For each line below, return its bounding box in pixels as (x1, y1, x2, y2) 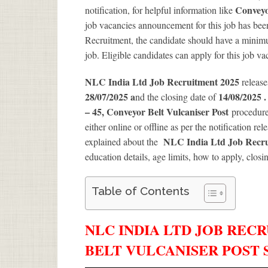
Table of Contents (92, 184, 189, 197)
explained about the (85, 135, 163, 148)
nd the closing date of (135, 90, 218, 103)
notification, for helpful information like (85, 3, 235, 16)
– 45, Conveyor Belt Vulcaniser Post (85, 104, 232, 118)
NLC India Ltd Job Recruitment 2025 (85, 74, 242, 89)
